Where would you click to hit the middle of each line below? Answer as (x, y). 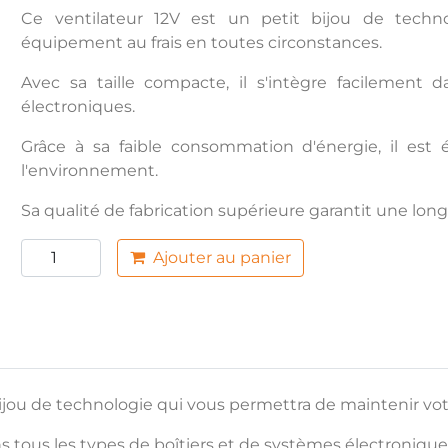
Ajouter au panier (222, 257)
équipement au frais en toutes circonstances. (202, 42)
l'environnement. (90, 170)
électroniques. (78, 106)
